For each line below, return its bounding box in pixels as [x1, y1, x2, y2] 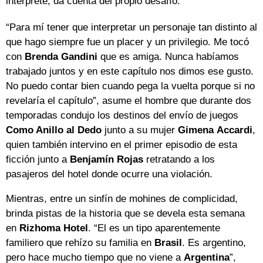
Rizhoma [19, 222, 60, 234]
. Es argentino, [182, 237, 246, 249]
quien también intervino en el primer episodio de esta [6, 139, 237, 151]
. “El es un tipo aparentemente [88, 222, 220, 234]
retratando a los [143, 154, 215, 166]
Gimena [178, 124, 214, 136]
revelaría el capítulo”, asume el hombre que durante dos [6, 95, 251, 107]
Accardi [217, 124, 252, 136]
